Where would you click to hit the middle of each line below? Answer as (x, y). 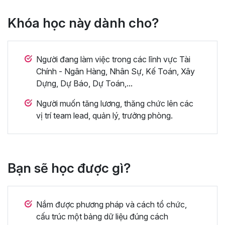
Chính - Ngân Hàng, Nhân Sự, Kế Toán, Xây (116, 71)
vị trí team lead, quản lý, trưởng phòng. (104, 115)
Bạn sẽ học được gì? (69, 168)
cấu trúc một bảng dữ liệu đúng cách (102, 216)
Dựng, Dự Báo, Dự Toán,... (84, 83)
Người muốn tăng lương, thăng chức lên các (115, 103)
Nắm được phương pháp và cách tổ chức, (111, 204)
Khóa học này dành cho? (83, 23)
